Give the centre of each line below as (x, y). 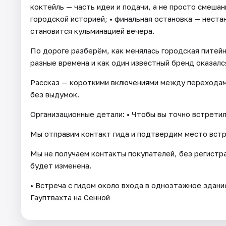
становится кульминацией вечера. (92, 31)
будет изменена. (61, 165)
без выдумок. (55, 94)
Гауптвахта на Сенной (70, 197)
